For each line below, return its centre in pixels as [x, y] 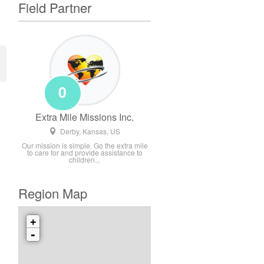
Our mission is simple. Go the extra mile [85, 146]
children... [85, 160]
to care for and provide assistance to [85, 153]
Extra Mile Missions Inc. [85, 117]
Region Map [53, 193]
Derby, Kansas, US [90, 131]
